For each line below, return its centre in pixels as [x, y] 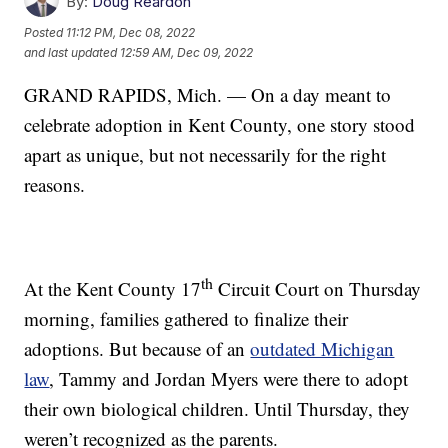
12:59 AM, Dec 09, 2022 [187, 53]
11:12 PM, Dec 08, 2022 [131, 33]
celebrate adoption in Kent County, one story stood [220, 125]
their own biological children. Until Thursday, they [217, 409]
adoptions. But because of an [137, 349]
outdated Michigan [322, 349]
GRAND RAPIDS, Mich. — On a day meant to [208, 95]
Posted [45, 33]
